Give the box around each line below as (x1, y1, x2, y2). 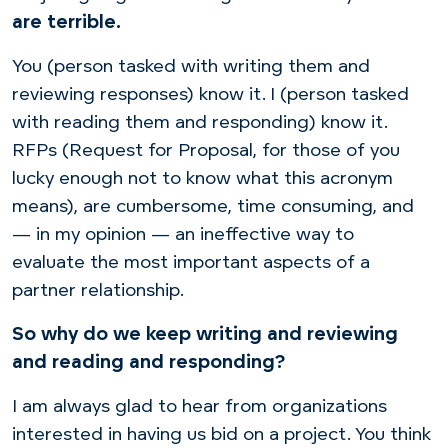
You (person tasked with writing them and (12, 57, 370, 77)
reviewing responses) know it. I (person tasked (12, 85, 409, 105)
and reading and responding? (12, 353, 290, 373)
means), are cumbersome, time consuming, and (12, 197, 414, 217)
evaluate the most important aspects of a (12, 253, 370, 273)
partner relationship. (12, 281, 184, 301)
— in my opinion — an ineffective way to (12, 225, 354, 245)
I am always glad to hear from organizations (12, 397, 387, 417)
